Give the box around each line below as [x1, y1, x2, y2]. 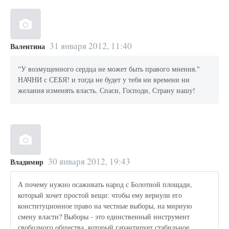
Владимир [10, 156, 43, 167]
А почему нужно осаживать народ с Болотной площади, [18, 179, 193, 190]
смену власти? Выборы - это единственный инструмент [18, 212, 190, 222]
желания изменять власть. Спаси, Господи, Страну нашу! [18, 85, 196, 96]
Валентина [10, 40, 45, 52]
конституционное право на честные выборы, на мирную [18, 201, 192, 211]
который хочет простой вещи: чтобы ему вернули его [18, 190, 182, 200]
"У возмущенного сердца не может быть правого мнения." [18, 64, 200, 74]
